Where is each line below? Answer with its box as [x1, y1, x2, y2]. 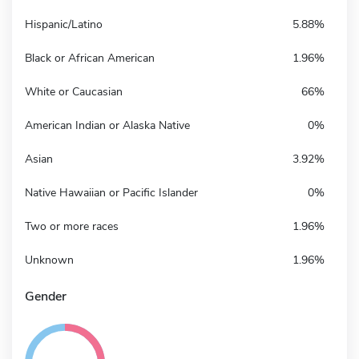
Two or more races [25, 218, 119, 234]
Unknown [25, 252, 74, 268]
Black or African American [25, 50, 155, 66]
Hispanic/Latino [25, 16, 103, 32]
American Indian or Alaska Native [25, 117, 190, 133]
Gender [25, 287, 67, 305]
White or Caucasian [25, 83, 123, 99]
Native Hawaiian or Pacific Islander [25, 184, 198, 200]
